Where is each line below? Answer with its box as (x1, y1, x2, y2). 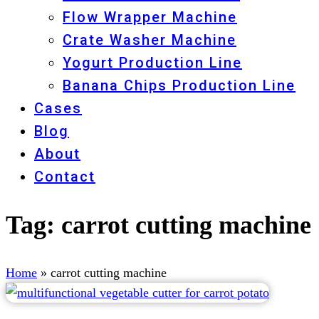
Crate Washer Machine (63, 31, 236, 48)
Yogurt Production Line (63, 54, 242, 71)
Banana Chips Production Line (63, 77, 296, 94)
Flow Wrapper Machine (63, 9, 237, 26)
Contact (34, 168, 95, 185)
